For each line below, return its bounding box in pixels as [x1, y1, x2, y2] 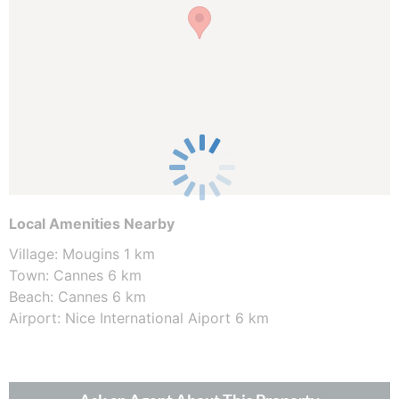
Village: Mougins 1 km [9, 244, 155, 263]
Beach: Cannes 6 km [9, 287, 146, 305]
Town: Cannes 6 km [9, 265, 142, 284]
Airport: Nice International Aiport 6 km [9, 308, 269, 327]
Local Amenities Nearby [9, 214, 175, 232]
